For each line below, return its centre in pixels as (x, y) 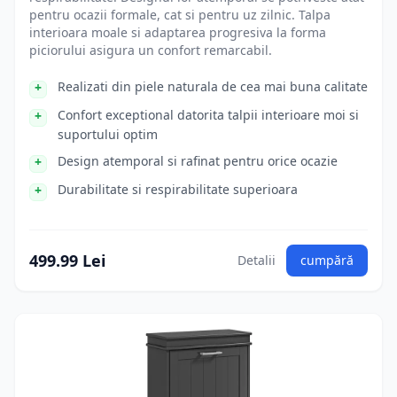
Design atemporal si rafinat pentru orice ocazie (198, 161)
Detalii (257, 260)
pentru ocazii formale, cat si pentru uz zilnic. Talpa (180, 15)
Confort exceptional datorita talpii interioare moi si (208, 115)
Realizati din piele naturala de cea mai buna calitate (213, 86)
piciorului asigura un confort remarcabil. (151, 50)
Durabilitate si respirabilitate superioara (178, 189)
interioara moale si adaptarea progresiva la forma (178, 32)
